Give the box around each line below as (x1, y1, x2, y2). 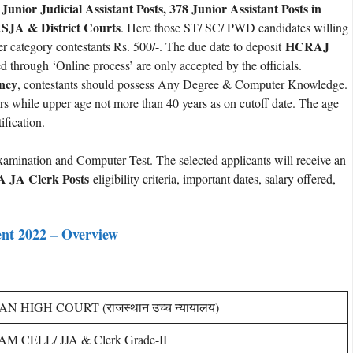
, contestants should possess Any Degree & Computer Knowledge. (17, 75, 347, 92)
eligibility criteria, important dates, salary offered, (89, 169, 336, 187)
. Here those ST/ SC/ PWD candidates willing (121, 18, 348, 35)
